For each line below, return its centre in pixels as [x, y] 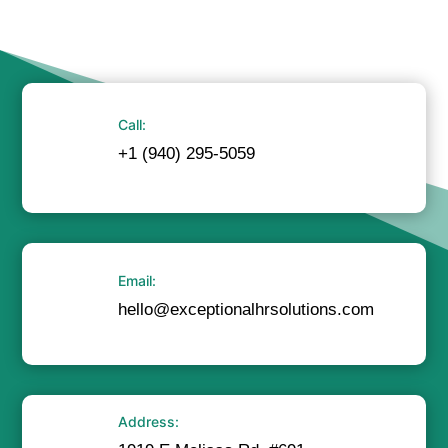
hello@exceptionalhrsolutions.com [245, 310]
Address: [148, 422]
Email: [136, 281]
